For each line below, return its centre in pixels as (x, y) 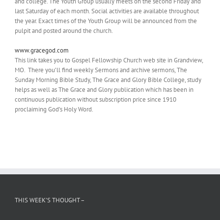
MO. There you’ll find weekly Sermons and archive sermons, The (101, 70)
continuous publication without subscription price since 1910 (96, 99)
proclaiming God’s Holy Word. (54, 109)
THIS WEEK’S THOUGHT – (50, 200)
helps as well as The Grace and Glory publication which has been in (104, 90)
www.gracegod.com (42, 50)
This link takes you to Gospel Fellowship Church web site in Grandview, (109, 60)
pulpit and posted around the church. (64, 31)
